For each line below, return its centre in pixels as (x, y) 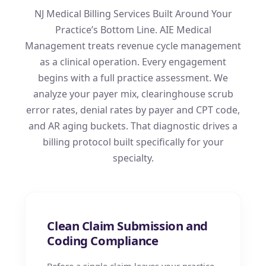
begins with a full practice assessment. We (133, 77)
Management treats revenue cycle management (133, 45)
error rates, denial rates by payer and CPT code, (133, 110)
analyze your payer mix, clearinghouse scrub (133, 94)
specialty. (133, 158)
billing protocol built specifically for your (133, 142)
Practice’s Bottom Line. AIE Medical (133, 29)
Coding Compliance (103, 241)
